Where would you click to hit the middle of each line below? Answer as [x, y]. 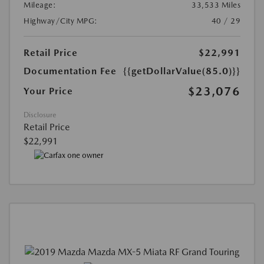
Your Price [48, 91]
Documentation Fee [70, 71]
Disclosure [40, 115]
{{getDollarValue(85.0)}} [182, 71]
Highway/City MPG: [61, 21]
